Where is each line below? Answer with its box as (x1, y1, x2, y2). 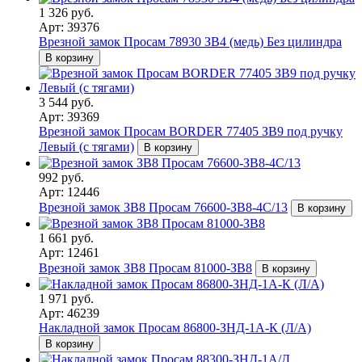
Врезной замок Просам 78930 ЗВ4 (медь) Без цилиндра (39, 35, 342, 49)
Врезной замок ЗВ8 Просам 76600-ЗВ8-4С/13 (39, 200, 288, 215)
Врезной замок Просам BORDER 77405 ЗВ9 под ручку (39, 124, 343, 139)
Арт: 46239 (39, 306, 99, 321)
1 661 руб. (39, 231, 94, 246)
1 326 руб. (39, 6, 94, 20)
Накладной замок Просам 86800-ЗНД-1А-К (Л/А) (39, 321, 311, 335)
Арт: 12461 (39, 246, 99, 260)
